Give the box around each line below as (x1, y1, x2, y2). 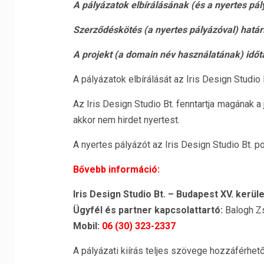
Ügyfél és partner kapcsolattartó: (72, 204, 223, 216)
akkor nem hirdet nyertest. (72, 114, 180, 126)
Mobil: (72, 220, 100, 232)
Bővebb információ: (72, 164, 160, 175)
